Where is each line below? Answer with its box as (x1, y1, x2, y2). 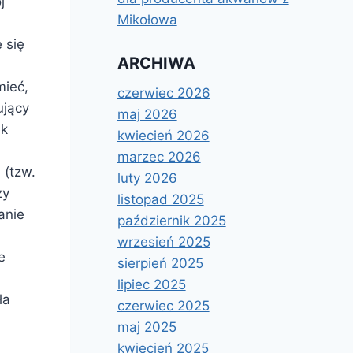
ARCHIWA (117, 53, 195, 72)
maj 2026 (117, 106, 177, 122)
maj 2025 (117, 318, 176, 335)
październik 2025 (117, 212, 226, 229)
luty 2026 (117, 169, 177, 186)
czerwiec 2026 (117, 84, 210, 101)
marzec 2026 (117, 148, 201, 165)
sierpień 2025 (117, 255, 203, 271)
